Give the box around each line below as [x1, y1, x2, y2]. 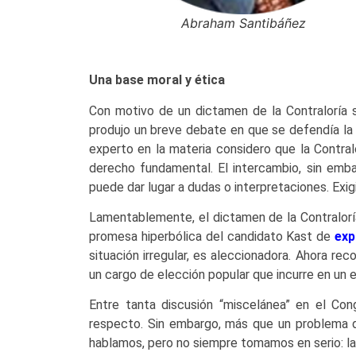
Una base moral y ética [89, 72, 225, 88]
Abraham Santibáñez [180, 15, 306, 32]
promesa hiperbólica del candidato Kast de [89, 228, 335, 244]
